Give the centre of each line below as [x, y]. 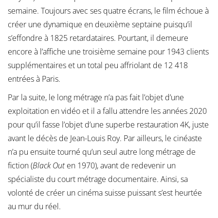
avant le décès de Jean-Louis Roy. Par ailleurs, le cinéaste [105, 138]
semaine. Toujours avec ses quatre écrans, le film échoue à [108, 11]
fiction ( [20, 166]
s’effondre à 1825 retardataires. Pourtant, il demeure [98, 38]
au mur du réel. [34, 207]
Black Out [48, 166]
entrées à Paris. [34, 79]
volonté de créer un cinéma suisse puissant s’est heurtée [105, 193]
